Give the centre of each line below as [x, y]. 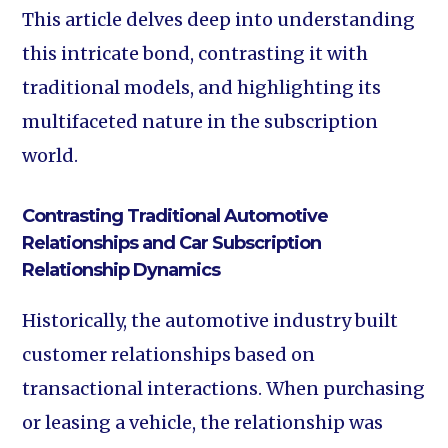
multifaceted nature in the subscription [200, 121]
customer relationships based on [169, 354]
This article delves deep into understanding [219, 19]
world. [50, 155]
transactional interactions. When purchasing [224, 388]
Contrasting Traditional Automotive [175, 216]
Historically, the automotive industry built [210, 320]
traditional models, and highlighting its [202, 87]
